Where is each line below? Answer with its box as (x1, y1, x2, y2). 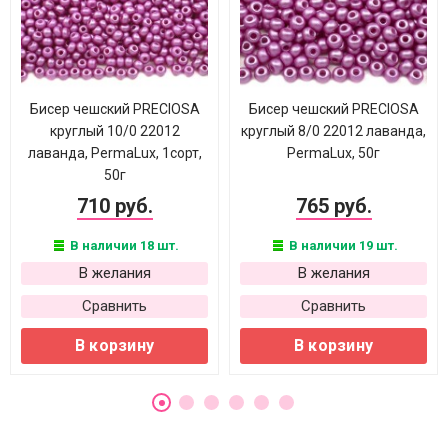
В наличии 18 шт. (66, 238, 179, 253)
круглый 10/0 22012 (49, 123, 180, 139)
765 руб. (295, 194, 372, 218)
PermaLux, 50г (287, 145, 380, 161)
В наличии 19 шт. (285, 238, 398, 253)
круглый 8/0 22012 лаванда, (241, 123, 426, 139)
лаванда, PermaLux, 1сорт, (27, 145, 202, 161)
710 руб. (76, 194, 153, 218)
